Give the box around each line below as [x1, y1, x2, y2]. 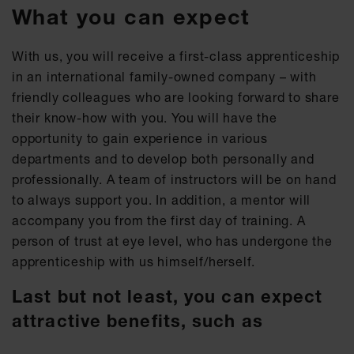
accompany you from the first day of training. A [12, 213, 306, 229]
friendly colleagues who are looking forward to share [12, 89, 340, 106]
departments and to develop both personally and [12, 151, 314, 168]
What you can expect [12, 4, 250, 31]
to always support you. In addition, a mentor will [12, 192, 311, 209]
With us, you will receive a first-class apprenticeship [12, 48, 341, 65]
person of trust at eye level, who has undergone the [12, 233, 333, 250]
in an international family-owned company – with [12, 69, 317, 85]
